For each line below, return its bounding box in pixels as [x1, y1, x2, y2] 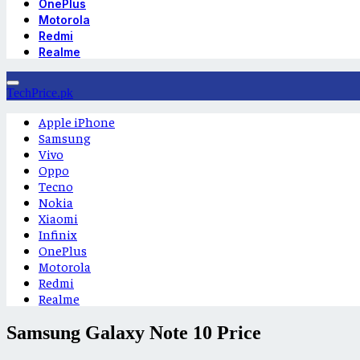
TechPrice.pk [6, 86, 73, 100]
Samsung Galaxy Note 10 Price [6, 321, 261, 343]
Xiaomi [39, 210, 78, 226]
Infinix [39, 226, 77, 242]
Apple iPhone [39, 113, 115, 129]
